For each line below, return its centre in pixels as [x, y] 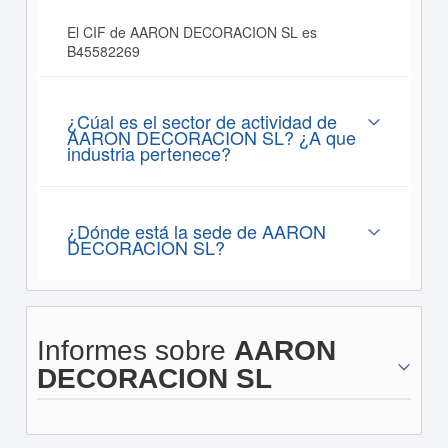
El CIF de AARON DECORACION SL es [191, 32]
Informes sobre [135, 350]
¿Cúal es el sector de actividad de [201, 121]
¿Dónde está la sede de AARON [196, 231]
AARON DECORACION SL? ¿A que [211, 137]
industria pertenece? [148, 153]
